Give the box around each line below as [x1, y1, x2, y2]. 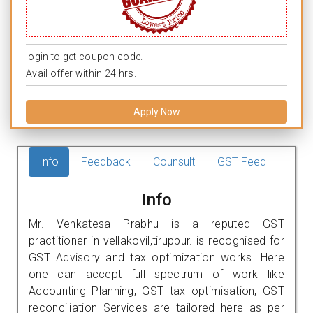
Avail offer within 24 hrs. [26, 67, 136, 79]
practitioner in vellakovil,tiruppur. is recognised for [29, 233, 284, 247]
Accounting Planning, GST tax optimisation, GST [29, 284, 284, 298]
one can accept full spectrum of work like [29, 267, 284, 281]
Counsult [153, 154, 195, 168]
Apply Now [133, 105, 180, 117]
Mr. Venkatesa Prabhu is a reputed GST [29, 217, 284, 231]
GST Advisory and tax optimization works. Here [29, 250, 284, 264]
